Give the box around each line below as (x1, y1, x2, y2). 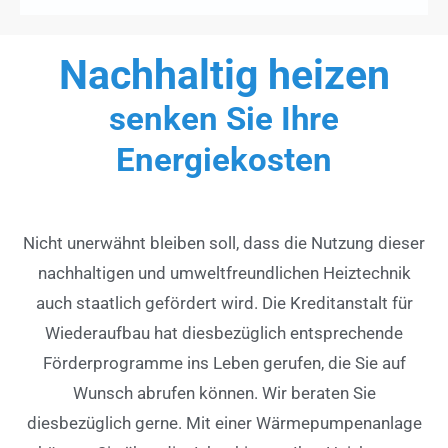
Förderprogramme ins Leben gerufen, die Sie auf (42, 353, 406, 374)
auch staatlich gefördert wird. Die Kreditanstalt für (35, 293, 413, 314)
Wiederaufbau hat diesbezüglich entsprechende (45, 323, 403, 344)
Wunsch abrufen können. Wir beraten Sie (72, 383, 376, 404)
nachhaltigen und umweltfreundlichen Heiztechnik (37, 263, 411, 284)
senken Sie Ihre (109, 100, 339, 139)
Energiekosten (116, 141, 332, 180)
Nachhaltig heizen (58, 51, 390, 100)
